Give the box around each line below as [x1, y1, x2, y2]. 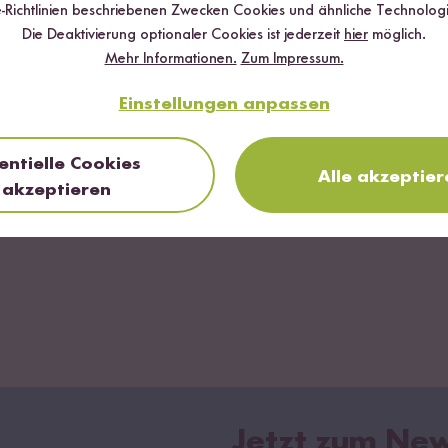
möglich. [368, 27, 426, 44]
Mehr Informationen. [104, 51, 237, 68]
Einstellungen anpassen [118, 95, 330, 114]
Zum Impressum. [240, 51, 344, 68]
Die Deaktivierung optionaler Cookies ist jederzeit [22, 27, 344, 44]
